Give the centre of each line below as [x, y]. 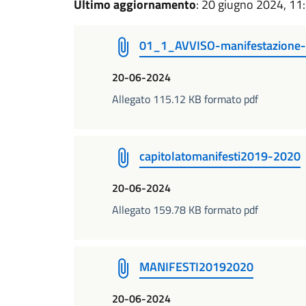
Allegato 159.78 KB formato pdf [185, 210]
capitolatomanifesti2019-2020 [220, 156]
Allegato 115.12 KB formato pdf [185, 99]
